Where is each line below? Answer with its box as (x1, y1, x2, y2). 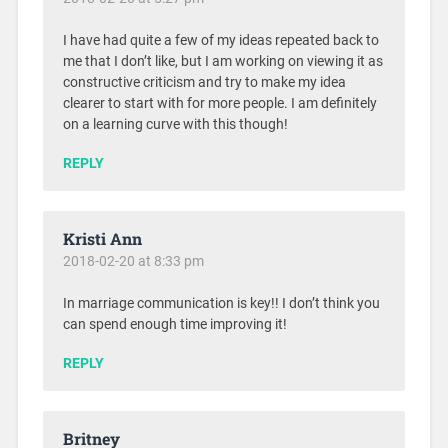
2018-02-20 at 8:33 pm (62, 252, 204, 269)
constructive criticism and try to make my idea (62, 73, 346, 91)
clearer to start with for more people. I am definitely (62, 94, 377, 112)
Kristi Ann (62, 227, 142, 249)
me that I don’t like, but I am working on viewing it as (62, 52, 383, 70)
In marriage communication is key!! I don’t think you (62, 294, 380, 312)
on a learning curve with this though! (62, 115, 288, 133)
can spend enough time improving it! (62, 315, 287, 333)
